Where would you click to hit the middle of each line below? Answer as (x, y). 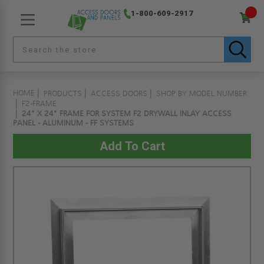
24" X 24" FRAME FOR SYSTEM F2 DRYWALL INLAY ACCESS (127, 114)
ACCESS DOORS (119, 94)
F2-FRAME (39, 104)
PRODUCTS (63, 94)
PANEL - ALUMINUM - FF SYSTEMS (74, 123)
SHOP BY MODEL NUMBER (202, 94)
